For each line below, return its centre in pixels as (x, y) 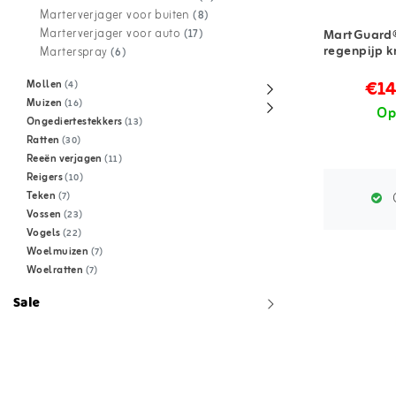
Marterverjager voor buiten (117, 15)
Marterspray (76, 53)
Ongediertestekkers (76, 122)
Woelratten (56, 270)
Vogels (45, 233)
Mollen (46, 85)
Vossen (45, 215)
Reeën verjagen (66, 159)
